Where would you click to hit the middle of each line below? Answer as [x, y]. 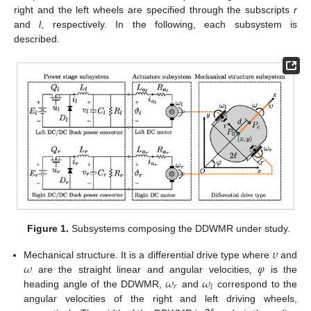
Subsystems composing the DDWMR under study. [179, 228]
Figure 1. [48, 228]
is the [281, 269]
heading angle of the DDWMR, [95, 284]
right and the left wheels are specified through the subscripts [154, 10]
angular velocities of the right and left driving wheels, [160, 298]
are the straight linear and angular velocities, [145, 269]
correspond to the [255, 284]
